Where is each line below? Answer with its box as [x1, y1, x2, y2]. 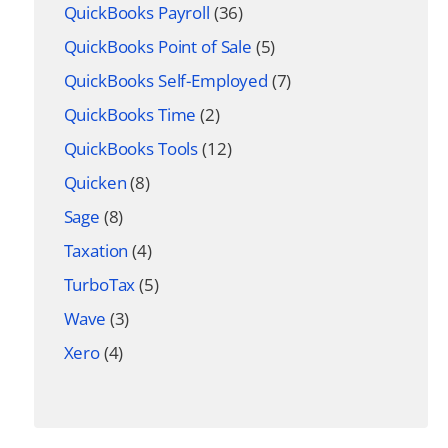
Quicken [63, 171, 127, 194]
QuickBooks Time [63, 103, 197, 126]
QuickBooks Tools [63, 137, 199, 160]
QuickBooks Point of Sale [63, 35, 252, 58]
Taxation [63, 239, 129, 262]
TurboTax [63, 273, 136, 296]
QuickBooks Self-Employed [63, 69, 268, 92]
